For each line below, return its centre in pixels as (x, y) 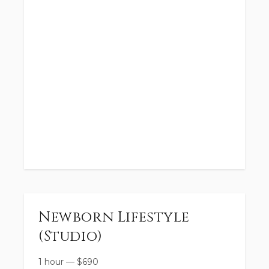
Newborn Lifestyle (114, 217)
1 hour (51, 262)
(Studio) (71, 237)
